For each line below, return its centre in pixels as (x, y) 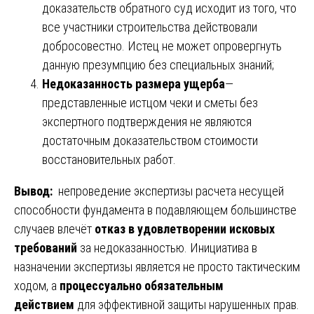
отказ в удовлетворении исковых (185, 228)
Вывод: (35, 191)
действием (44, 304)
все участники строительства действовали (150, 27)
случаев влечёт (54, 228)
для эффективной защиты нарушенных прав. (187, 304)
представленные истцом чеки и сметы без (150, 102)
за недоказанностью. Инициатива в (167, 247)
